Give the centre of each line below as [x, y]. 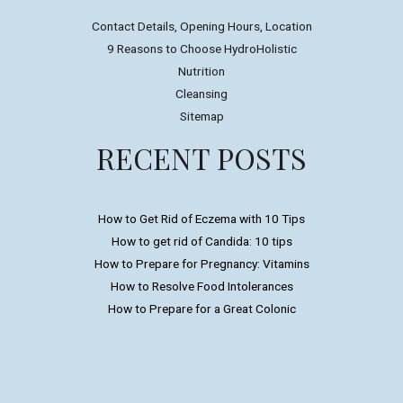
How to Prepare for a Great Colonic [201, 308]
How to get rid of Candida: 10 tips [201, 241]
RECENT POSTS [201, 158]
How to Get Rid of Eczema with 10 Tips [201, 218]
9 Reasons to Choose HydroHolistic [201, 49]
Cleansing [201, 94]
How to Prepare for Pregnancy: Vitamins [201, 263]
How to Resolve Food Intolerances [201, 286]
